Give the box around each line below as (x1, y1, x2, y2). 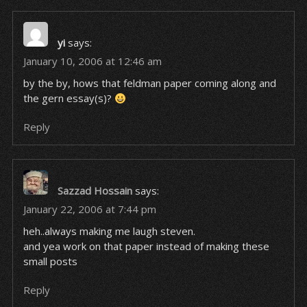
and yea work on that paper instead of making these (23, 239, 269, 253)
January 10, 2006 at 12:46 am (23, 54, 162, 68)
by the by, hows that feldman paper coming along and (23, 76, 276, 90)
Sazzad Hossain (57, 184, 132, 197)
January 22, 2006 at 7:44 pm (23, 202, 156, 216)
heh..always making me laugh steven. (23, 224, 195, 238)
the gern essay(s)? (23, 91, 114, 105)
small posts (23, 254, 77, 268)
